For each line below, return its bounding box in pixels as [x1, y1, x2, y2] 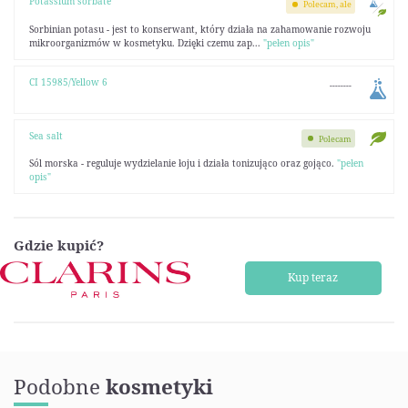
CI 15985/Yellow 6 [28, 76, 107, 88]
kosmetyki [106, 372, 213, 401]
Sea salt [28, 128, 63, 142]
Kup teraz [288, 270, 338, 286]
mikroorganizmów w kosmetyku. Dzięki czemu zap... [28, 36, 263, 49]
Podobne [14, 372, 106, 401]
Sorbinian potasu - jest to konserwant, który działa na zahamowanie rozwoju [28, 22, 371, 36]
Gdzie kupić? [14, 236, 104, 255]
